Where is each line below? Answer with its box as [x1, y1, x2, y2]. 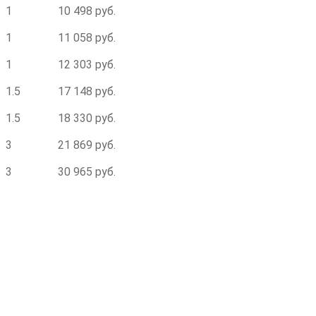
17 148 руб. [58, 85, 116, 98]
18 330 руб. [58, 111, 116, 125]
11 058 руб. [58, 31, 116, 44]
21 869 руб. [58, 138, 116, 152]
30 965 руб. [58, 165, 116, 178]
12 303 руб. [58, 58, 116, 71]
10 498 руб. [58, 4, 116, 18]
